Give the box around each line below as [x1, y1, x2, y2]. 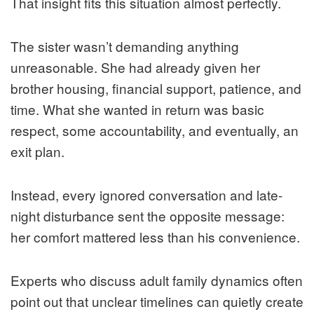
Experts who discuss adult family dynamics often [11, 271, 303, 290]
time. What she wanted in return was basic [11, 100, 264, 119]
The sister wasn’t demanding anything [11, 36, 239, 56]
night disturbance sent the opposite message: [11, 206, 285, 226]
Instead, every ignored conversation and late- [11, 185, 282, 205]
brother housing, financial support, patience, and [11, 78, 301, 98]
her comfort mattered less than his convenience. [11, 227, 300, 247]
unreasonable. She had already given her [11, 57, 260, 77]
